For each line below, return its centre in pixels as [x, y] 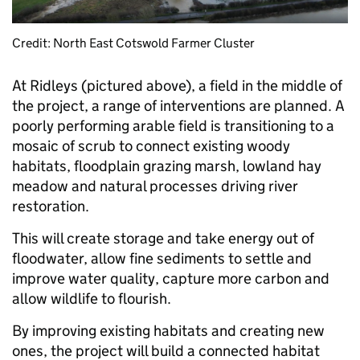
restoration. [51, 207]
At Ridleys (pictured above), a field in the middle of [177, 86]
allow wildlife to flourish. [93, 299]
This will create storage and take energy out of [163, 239]
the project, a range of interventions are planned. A [178, 106]
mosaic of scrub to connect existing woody [151, 146]
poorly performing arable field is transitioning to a [173, 126]
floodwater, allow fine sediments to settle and [162, 259]
